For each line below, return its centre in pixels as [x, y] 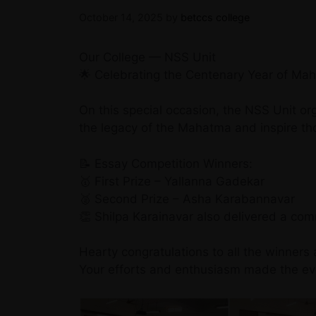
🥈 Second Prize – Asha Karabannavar [187, 199]
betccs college [215, 17]
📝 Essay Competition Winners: [166, 163]
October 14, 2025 [121, 17]
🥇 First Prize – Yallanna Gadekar [172, 181]
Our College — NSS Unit [147, 57]
